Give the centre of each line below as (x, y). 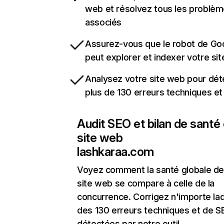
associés (103, 22)
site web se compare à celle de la (146, 183)
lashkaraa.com (115, 152)
